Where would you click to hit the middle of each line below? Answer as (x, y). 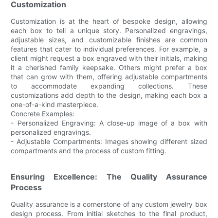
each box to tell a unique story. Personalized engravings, (109, 30)
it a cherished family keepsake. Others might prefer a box (109, 67)
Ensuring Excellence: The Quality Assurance (109, 176)
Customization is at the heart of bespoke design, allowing (109, 21)
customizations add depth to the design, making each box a (109, 95)
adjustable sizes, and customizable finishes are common (109, 39)
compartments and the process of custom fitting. (89, 150)
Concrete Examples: (43, 113)
